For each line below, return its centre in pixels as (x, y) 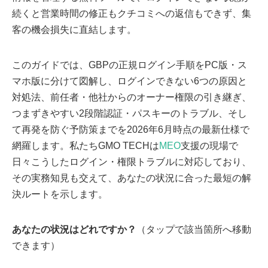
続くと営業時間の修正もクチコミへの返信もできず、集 (132, 13)
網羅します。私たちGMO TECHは (86, 145)
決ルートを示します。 (60, 194)
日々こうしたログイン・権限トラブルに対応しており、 (132, 162)
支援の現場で (209, 145)
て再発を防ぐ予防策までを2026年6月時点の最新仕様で (131, 129)
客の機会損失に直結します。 (74, 29)
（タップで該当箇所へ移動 (194, 229)
